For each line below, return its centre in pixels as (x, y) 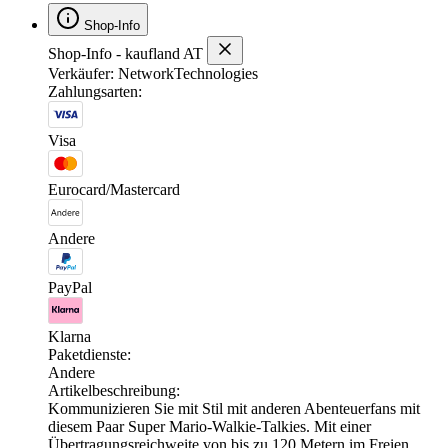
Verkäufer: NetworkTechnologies (153, 73)
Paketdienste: (89, 354)
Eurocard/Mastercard (114, 189)
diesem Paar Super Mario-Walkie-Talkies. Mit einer (209, 426)
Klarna (69, 336)
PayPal (70, 287)
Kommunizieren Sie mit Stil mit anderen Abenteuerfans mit (234, 408)
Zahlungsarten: (95, 91)
